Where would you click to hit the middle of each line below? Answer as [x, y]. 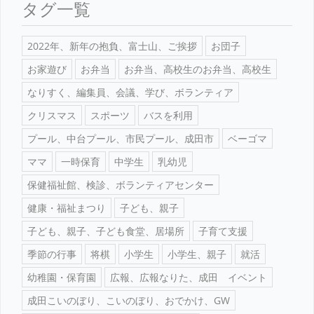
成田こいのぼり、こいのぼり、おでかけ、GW [129, 300]
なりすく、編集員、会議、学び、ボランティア [130, 92]
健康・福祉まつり [67, 207]
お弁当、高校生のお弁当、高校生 [198, 69]
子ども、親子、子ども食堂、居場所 [106, 231]
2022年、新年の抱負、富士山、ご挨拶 [112, 46]
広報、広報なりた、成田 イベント [189, 277]
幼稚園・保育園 [62, 277]
